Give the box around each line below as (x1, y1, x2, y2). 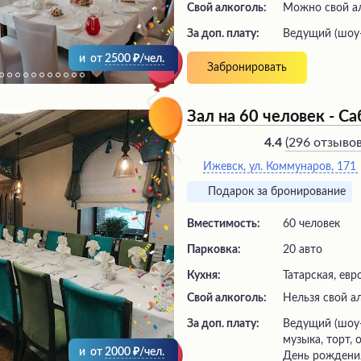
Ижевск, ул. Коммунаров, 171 (203, 161, 359, 172)
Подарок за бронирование (208, 186, 346, 197)
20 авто (283, 244, 323, 255)
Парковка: (187, 244, 242, 255)
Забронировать (207, 62, 288, 73)
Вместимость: (187, 218, 261, 230)
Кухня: (187, 270, 222, 281)
